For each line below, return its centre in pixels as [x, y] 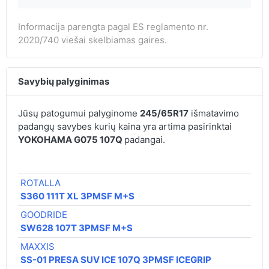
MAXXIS [38, 246]
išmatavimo [213, 113]
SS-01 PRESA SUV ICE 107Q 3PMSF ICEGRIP [116, 259]
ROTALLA [41, 183]
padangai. [144, 139]
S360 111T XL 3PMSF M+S [78, 196]
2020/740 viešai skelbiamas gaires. [92, 40]
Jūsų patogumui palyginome [79, 113]
